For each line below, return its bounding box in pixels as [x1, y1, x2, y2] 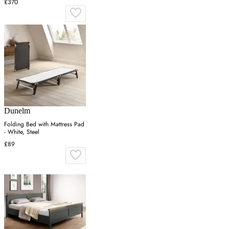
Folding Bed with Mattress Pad [4, 119, 84, 129]
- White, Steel [4, 127, 39, 136]
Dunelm [4, 106, 30, 115]
